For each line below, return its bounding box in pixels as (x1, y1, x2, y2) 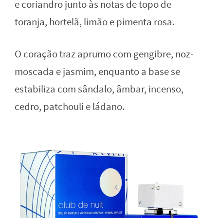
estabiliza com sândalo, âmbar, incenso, (15, 82, 183, 96)
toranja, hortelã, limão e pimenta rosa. (15, 15, 175, 29)
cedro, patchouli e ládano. (15, 100, 125, 113)
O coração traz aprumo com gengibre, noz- (15, 47, 194, 61)
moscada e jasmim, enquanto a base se (15, 65, 180, 78)
